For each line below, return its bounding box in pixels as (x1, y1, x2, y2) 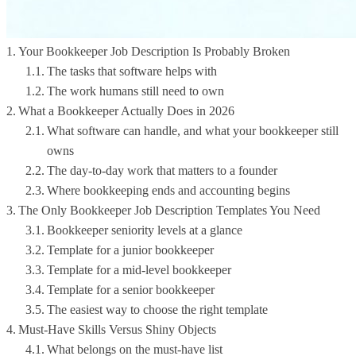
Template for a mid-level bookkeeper (47, 263, 232, 277)
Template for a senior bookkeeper (47, 283, 215, 297)
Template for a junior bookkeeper (47, 243, 215, 257)
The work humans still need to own (47, 84, 225, 99)
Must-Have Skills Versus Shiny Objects (18, 323, 217, 337)
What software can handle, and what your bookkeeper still (47, 124, 339, 138)
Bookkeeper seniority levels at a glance (47, 223, 243, 238)
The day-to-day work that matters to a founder (47, 164, 278, 178)
